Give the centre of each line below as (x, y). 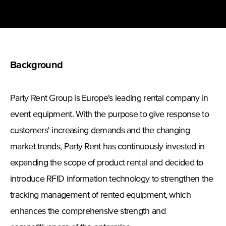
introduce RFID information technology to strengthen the (112, 179)
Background (37, 65)
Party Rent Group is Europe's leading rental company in (109, 99)
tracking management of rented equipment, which (100, 195)
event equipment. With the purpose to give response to (110, 115)
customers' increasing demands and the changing (100, 131)
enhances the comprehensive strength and (88, 212)
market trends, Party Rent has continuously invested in (107, 147)
